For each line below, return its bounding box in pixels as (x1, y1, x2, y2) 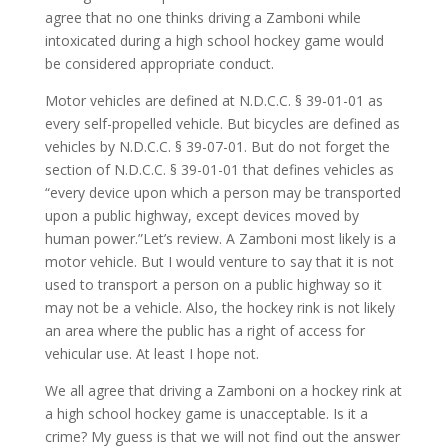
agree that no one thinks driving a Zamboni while (44, 7, 361, 27)
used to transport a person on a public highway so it (44, 274, 382, 294)
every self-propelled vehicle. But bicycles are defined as (44, 113, 400, 133)
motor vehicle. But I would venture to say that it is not (44, 251, 394, 271)
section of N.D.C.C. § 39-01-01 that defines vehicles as (44, 159, 394, 179)
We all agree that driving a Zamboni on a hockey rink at (44, 380, 402, 400)
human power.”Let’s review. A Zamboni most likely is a (44, 228, 396, 248)
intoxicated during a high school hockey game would (44, 30, 384, 50)
